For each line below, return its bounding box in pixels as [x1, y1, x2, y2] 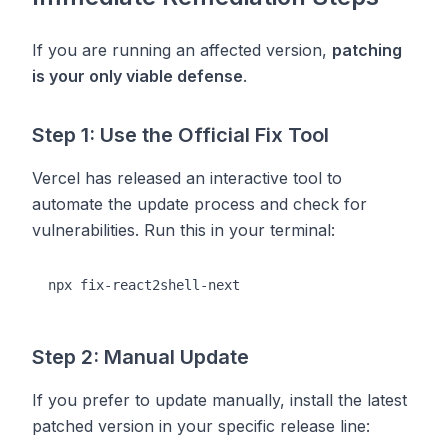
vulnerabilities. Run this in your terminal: [32, 220, 335, 240]
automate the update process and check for [32, 194, 367, 214]
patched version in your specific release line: [32, 416, 370, 436]
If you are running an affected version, [32, 40, 332, 60]
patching [332, 40, 402, 60]
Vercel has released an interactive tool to [32, 168, 342, 188]
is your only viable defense [32, 66, 243, 86]
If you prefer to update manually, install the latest [32, 390, 407, 410]
